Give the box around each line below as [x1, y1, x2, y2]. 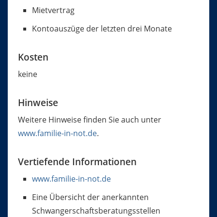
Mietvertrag [31, 5, 75, 16]
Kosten [17, 50, 48, 64]
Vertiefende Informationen [17, 155, 137, 169]
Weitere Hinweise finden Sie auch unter [17, 114, 161, 125]
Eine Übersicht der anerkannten [31, 192, 149, 203]
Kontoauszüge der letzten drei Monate [31, 23, 172, 34]
